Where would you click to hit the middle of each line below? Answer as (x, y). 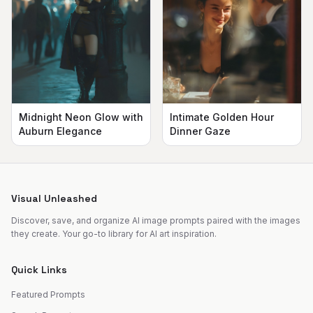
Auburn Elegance (60, 131)
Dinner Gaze (200, 131)
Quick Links (39, 270)
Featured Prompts (48, 295)
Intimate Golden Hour (222, 117)
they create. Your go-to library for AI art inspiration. (114, 234)
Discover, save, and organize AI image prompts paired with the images (156, 221)
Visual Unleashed (54, 199)
